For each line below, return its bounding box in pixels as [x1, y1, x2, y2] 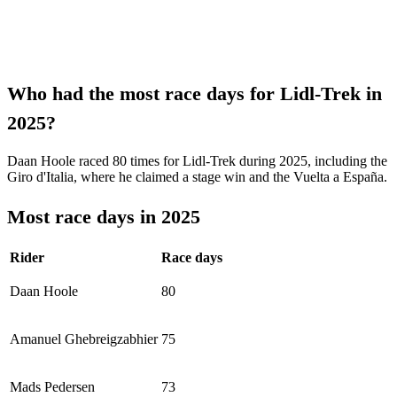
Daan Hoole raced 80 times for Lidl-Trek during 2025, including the [7, 153, 387, 169]
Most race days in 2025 [7, 205, 200, 228]
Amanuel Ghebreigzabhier [10, 331, 158, 346]
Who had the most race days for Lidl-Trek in [7, 82, 382, 105]
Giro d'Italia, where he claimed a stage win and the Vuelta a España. [7, 169, 387, 185]
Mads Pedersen [10, 378, 95, 394]
